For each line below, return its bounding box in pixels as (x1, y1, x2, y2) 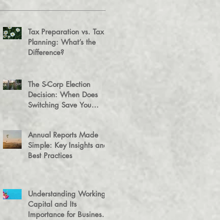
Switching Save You (28, 100, 91, 110)
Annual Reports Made (28, 130, 98, 139)
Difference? (28, 48, 64, 57)
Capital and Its (28, 199, 77, 209)
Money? (28, 110, 53, 120)
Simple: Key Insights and (28, 140, 108, 150)
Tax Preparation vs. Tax (28, 27, 104, 36)
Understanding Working (28, 189, 106, 198)
